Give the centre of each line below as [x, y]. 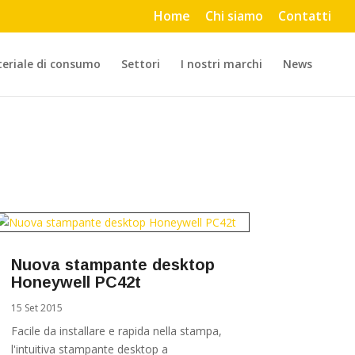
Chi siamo [234, 16]
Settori [141, 64]
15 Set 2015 [36, 308]
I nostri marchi [221, 64]
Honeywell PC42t [76, 282]
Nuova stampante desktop [113, 265]
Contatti [305, 16]
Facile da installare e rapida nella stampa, [116, 331]
